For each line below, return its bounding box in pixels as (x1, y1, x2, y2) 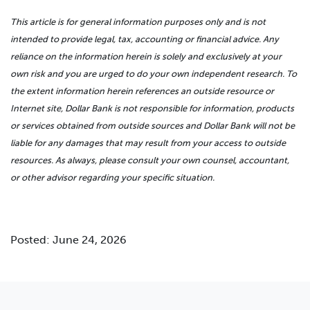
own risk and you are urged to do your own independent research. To (10, 69, 297, 80)
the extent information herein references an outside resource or (10, 86, 274, 97)
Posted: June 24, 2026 (10, 233, 127, 247)
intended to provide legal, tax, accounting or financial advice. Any (10, 34, 279, 45)
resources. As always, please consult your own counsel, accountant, (10, 155, 289, 166)
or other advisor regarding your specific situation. (10, 172, 215, 183)
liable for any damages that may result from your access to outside (10, 138, 286, 149)
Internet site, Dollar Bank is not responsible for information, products (10, 103, 294, 114)
